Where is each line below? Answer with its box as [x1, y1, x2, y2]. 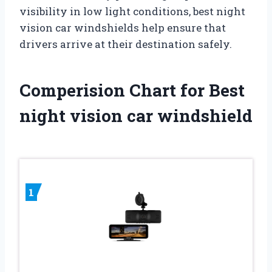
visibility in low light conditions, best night [19, 4, 245, 18]
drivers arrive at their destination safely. [19, 36, 232, 51]
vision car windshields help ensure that [19, 20, 226, 35]
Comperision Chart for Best [19, 78, 245, 101]
